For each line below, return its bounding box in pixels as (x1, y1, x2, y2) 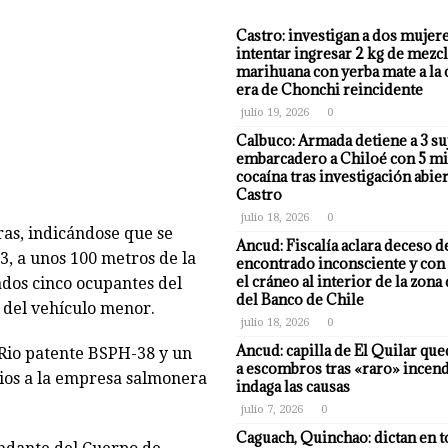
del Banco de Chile (235, 290, 364, 309)
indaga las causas (235, 377, 350, 396)
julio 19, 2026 (240, 106, 309, 119)
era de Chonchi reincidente (235, 80, 423, 99)
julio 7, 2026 (240, 403, 303, 416)
